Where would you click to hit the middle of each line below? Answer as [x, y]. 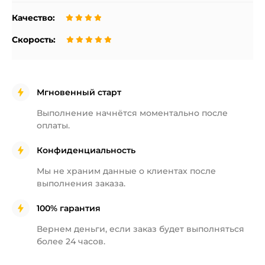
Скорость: [34, 40]
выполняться [215, 229]
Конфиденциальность [86, 150]
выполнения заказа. [81, 183]
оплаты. [53, 125]
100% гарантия [69, 208]
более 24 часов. [71, 241]
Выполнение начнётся [88, 113]
